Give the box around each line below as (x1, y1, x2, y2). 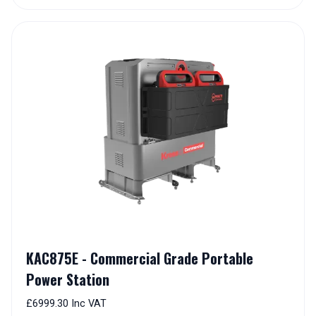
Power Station (26, 269, 109, 291)
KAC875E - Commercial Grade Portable (26, 248, 253, 269)
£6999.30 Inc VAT (26, 298, 107, 310)
